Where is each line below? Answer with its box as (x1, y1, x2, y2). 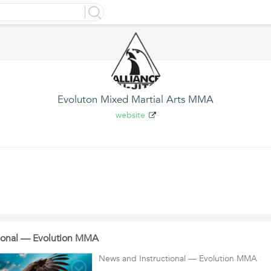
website (115, 109, 145, 121)
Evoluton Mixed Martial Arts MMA (57, 93, 214, 106)
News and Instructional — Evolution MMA (99, 253, 257, 264)
